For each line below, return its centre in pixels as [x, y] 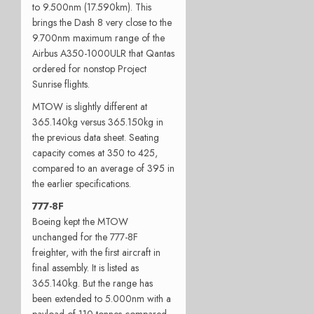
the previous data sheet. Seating [96, 137]
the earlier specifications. [82, 183]
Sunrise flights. [61, 84]
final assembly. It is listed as [86, 267]
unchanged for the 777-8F [85, 237]
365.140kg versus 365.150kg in [98, 122]
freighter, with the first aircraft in [96, 252]
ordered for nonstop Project [89, 68]
